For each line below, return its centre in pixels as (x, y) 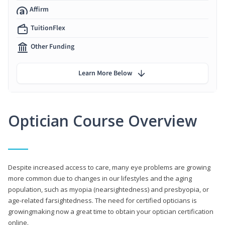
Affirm (39, 9)
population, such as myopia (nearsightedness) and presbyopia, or (108, 189)
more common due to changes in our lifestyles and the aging (100, 178)
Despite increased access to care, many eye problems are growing (109, 167)
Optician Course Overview (102, 121)
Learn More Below (105, 73)
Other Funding (52, 46)
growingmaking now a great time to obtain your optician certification (111, 211)
